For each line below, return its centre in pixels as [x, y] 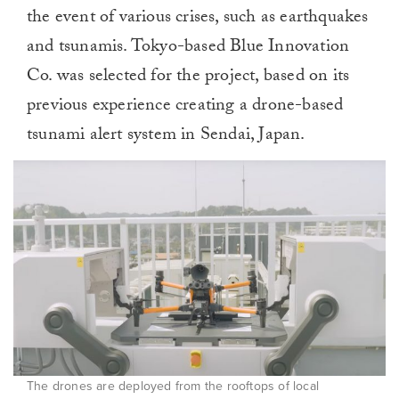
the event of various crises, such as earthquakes [198, 19]
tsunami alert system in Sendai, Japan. [166, 137]
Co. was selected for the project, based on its [188, 78]
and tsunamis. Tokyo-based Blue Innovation [188, 49]
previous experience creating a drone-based [185, 107]
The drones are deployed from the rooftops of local [173, 387]
